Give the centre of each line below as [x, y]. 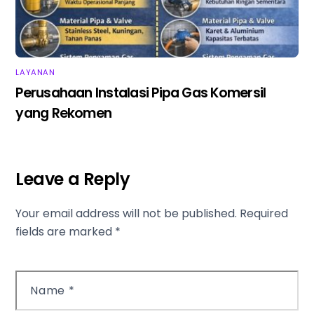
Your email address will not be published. [127, 214]
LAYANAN [35, 72]
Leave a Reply [73, 179]
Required [264, 214]
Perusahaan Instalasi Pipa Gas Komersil [141, 93]
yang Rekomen [64, 113]
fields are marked [66, 232]
